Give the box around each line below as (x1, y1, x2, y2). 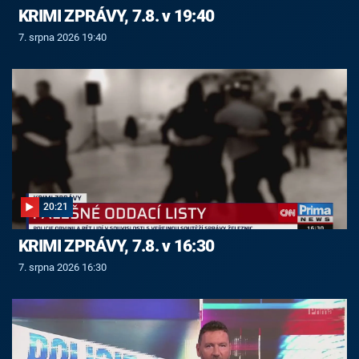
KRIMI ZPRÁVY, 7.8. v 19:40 (18, 6, 215, 26)
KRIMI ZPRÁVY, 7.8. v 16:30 (18, 236, 215, 256)
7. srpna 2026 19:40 (18, 30, 107, 43)
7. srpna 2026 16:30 (18, 261, 107, 273)
